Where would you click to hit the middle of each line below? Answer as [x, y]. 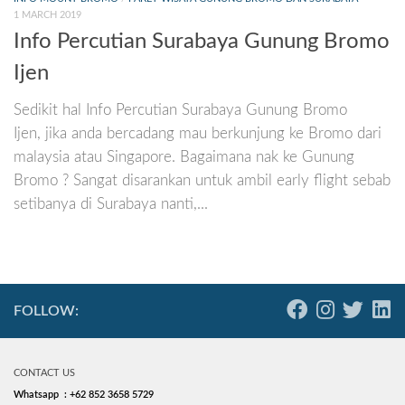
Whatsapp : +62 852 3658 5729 [84, 394]
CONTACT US [44, 373]
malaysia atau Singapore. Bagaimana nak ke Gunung [184, 157]
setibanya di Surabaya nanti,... [111, 204]
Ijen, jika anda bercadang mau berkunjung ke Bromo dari [198, 133]
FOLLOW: [46, 311]
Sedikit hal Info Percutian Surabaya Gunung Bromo [180, 110]
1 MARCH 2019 [47, 15]
